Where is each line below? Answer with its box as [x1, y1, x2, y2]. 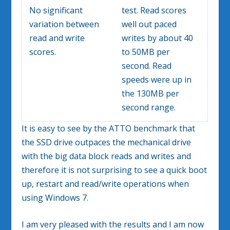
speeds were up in [122, 73, 192, 85]
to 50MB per [122, 46, 170, 57]
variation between [29, 18, 100, 30]
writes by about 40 [122, 32, 194, 44]
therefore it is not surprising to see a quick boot [22, 164, 207, 176]
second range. [122, 101, 176, 113]
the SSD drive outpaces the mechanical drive [22, 136, 191, 148]
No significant [29, 4, 83, 16]
